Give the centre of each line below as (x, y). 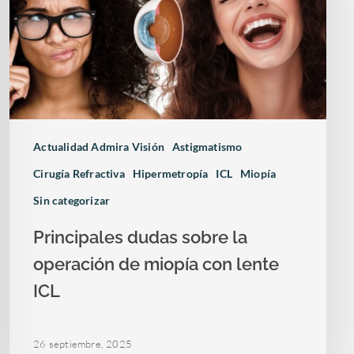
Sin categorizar (72, 200)
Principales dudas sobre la (141, 237)
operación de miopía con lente (156, 264)
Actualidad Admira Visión (99, 146)
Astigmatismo (207, 146)
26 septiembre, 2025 (83, 344)
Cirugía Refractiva (79, 173)
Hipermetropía (170, 173)
